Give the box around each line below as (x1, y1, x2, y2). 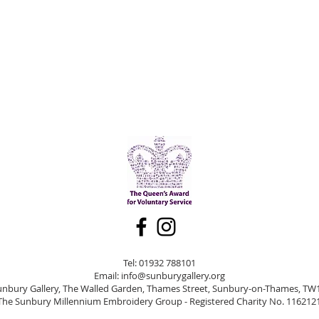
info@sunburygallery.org (120, 269, 225, 282)
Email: (93, 269, 121, 282)
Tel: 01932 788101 (122, 256, 196, 269)
